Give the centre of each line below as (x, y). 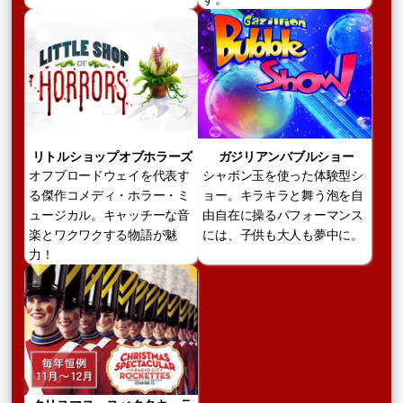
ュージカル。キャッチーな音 (109, 215)
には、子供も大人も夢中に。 (283, 235)
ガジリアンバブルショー (286, 157)
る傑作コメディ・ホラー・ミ (109, 196)
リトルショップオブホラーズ (112, 157)
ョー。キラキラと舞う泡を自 (283, 196)
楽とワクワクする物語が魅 (103, 235)
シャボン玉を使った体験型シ (283, 176)
